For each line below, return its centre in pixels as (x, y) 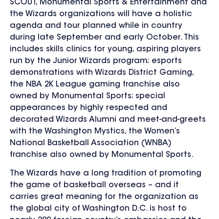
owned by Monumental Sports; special (88, 96)
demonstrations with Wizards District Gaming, (102, 73)
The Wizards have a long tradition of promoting (106, 174)
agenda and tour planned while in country (96, 26)
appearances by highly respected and (88, 108)
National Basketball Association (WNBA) (91, 143)
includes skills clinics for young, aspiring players (105, 49)
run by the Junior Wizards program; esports (96, 61)
